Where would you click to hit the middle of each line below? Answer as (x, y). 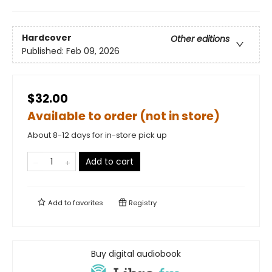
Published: (44, 51)
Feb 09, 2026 (93, 51)
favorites (88, 203)
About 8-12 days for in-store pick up (97, 135)
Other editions (200, 39)
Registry (142, 203)
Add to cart (110, 162)
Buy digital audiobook (136, 254)
